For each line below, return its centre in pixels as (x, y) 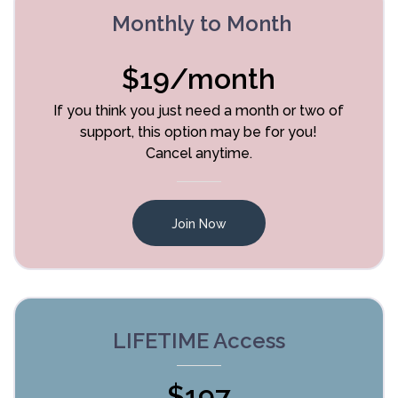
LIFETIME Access (199, 341)
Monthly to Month (199, 24)
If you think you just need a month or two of (199, 111)
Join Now (199, 223)
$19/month (199, 79)
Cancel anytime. (199, 154)
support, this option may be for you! (199, 132)
